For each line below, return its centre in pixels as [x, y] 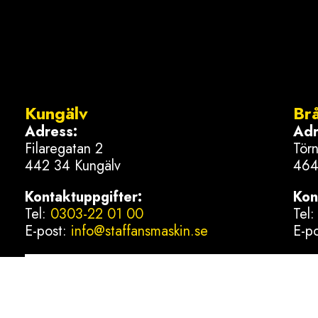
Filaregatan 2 [64, 149]
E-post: [48, 231]
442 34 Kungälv [73, 166]
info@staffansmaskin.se [140, 231]
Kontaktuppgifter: [84, 197]
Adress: [51, 132]
